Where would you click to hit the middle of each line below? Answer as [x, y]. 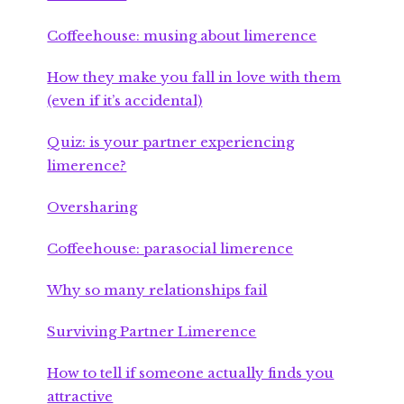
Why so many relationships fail [157, 290]
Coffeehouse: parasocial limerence [170, 249]
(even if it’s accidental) [125, 101]
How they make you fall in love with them [194, 78]
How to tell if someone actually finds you [191, 373]
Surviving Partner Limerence [152, 332]
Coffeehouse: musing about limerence [182, 36]
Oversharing [92, 207]
